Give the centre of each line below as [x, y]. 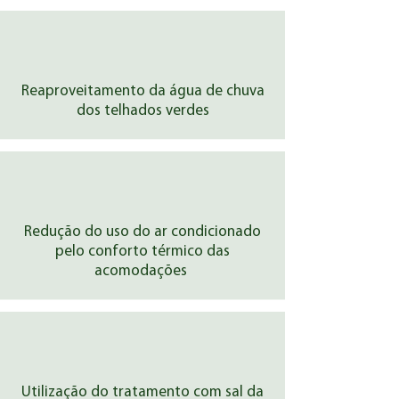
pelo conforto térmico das [142, 252]
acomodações [142, 271]
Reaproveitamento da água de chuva [142, 91]
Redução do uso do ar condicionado [142, 232]
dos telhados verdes [142, 111]
